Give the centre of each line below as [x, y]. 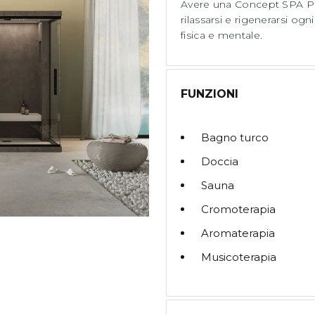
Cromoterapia [238, 210]
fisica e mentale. [222, 36]
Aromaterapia [238, 233]
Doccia [220, 162]
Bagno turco [235, 138]
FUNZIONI [210, 94]
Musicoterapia [239, 257]
